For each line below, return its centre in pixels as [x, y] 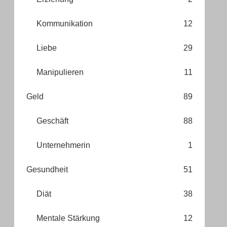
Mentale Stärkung [68, 218]
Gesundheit [47, 169]
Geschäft [52, 121]
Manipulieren [60, 72]
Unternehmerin [63, 145]
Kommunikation [65, 23]
